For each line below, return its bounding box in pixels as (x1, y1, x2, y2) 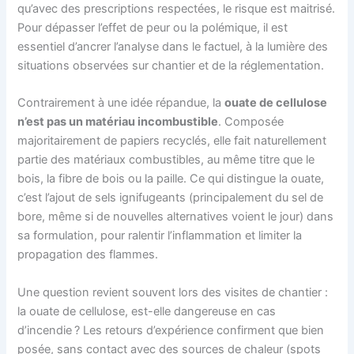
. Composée (218, 115, 284, 130)
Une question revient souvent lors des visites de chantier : (17, 284, 329, 299)
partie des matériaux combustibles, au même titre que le (17, 153, 315, 168)
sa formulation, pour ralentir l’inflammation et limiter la (17, 228, 303, 243)
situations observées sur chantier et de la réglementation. (17, 58, 325, 73)
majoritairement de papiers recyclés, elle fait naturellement (17, 134, 327, 149)
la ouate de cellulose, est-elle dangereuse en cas (17, 303, 277, 318)
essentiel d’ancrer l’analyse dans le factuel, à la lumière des (17, 39, 329, 54)
